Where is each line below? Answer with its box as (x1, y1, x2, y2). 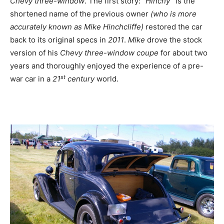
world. (94, 74, 118, 84)
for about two (158, 48, 207, 58)
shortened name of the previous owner (10, 9, 150, 19)
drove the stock (145, 35, 202, 45)
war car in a (10, 74, 52, 84)
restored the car (143, 22, 202, 32)
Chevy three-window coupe (60, 48, 158, 58)
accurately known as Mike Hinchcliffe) (10, 22, 143, 32)
